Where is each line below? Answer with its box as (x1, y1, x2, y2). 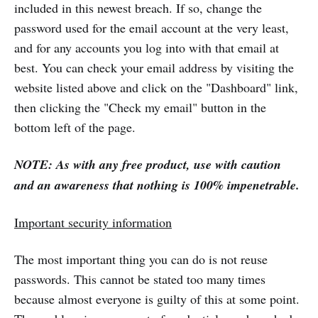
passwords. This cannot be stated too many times (14, 270, 265, 288)
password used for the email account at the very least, (14, 19, 289, 37)
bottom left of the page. (14, 119, 136, 136)
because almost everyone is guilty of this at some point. (14, 290, 300, 308)
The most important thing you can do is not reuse (14, 251, 268, 268)
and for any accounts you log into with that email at (14, 39, 279, 57)
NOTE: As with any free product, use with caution (14, 155, 281, 174)
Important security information (14, 214, 172, 231)
